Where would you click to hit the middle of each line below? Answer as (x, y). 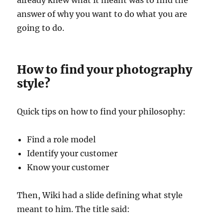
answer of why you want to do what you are (102, 14)
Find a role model (61, 139)
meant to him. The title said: (74, 209)
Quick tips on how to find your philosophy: (102, 111)
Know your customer (68, 167)
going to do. (41, 28)
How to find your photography (105, 69)
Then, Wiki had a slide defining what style (100, 195)
